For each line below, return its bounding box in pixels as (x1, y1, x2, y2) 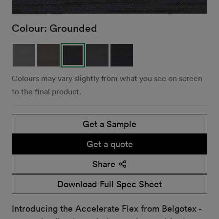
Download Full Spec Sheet (57, 178, 162, 190)
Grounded (49, 21, 97, 35)
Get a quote (86, 138, 133, 150)
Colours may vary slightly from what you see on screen (12, 73, 202, 84)
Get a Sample (83, 118, 136, 130)
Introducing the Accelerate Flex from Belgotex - (12, 202, 201, 215)
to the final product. (12, 87, 81, 97)
